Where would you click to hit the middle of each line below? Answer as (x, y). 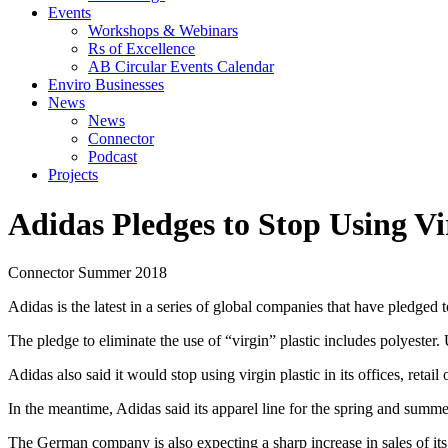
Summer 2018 (122, 273)
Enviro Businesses (106, 85)
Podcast (112, 157)
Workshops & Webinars (163, 31)
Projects (73, 175)
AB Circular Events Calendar (181, 67)
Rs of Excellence (141, 49)
